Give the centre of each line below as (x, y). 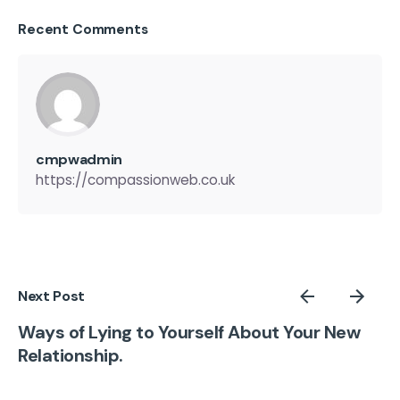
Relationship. (71, 356)
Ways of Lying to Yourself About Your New (189, 333)
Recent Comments (83, 29)
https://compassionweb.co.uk (135, 179)
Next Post (52, 296)
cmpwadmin (79, 159)
